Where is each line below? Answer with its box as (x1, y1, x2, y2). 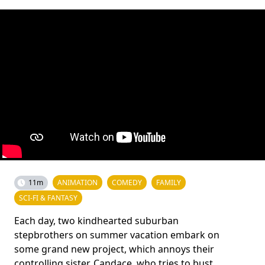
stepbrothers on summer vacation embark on (14, 228, 219, 241)
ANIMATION (57, 177, 98, 188)
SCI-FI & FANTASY (19, 193, 77, 203)
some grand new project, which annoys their (14, 243, 214, 256)
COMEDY (112, 177, 142, 188)
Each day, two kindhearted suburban (14, 214, 179, 227)
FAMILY (156, 177, 181, 188)
